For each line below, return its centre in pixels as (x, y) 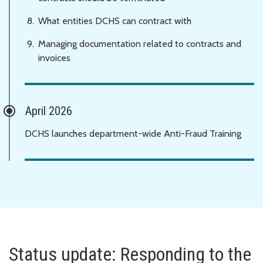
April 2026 (48, 111)
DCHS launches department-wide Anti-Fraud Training (133, 133)
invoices (55, 58)
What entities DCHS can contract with (115, 21)
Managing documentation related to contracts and (140, 43)
